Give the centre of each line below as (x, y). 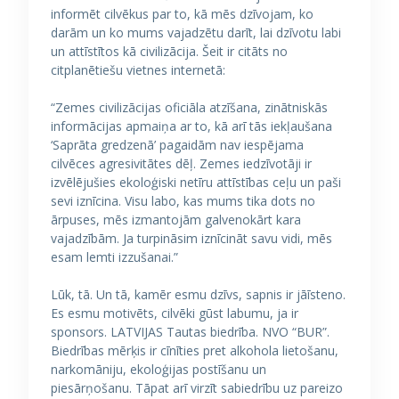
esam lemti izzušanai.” (114, 257)
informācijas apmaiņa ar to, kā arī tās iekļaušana (191, 126)
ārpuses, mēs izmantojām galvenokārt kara (176, 220)
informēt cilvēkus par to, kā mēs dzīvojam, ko (182, 14)
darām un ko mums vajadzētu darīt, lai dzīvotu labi (196, 33)
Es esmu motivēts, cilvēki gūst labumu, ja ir (175, 313)
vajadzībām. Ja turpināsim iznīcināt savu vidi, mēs (191, 238)
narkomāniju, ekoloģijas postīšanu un (159, 369)
